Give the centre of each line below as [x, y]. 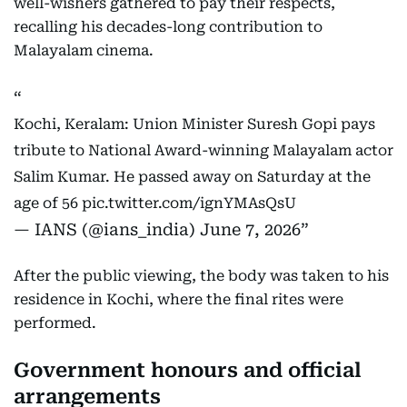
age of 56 [48, 203]
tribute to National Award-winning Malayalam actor [203, 150]
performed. [55, 323]
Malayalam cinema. [84, 50]
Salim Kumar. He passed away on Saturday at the [192, 177]
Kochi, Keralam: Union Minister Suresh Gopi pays [194, 124]
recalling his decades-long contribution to [168, 27]
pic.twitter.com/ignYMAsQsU [189, 203]
